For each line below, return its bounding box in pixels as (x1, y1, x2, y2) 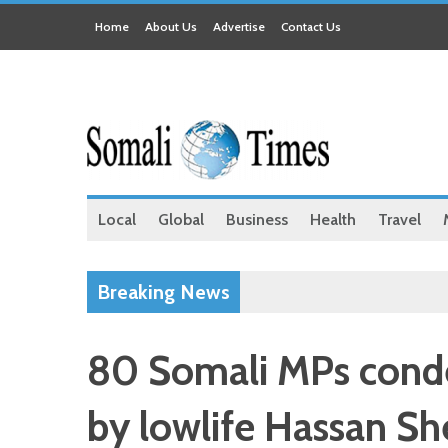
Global (158, 210, 204, 229)
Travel (378, 210, 421, 229)
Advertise (213, 19, 265, 34)
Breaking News (97, 280, 230, 304)
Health (310, 210, 356, 229)
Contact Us (281, 19, 341, 34)
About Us (145, 19, 197, 34)
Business (226, 210, 288, 229)
